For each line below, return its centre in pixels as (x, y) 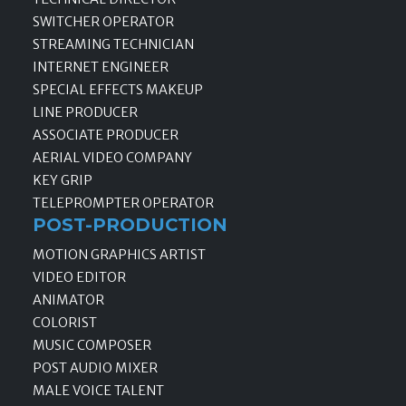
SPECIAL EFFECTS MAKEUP (118, 89)
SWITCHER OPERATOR (103, 21)
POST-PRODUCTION (130, 224)
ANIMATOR (68, 300)
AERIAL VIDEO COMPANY (112, 157)
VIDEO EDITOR (79, 278)
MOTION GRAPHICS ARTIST (119, 255)
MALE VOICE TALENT (98, 391)
